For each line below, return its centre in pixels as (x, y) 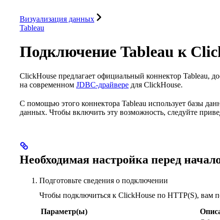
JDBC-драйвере (102, 84)
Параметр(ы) (64, 211)
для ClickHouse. (156, 84)
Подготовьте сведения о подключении (104, 180)
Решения (92, 7)
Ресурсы (185, 7)
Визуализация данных (57, 19)
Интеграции (138, 7)
